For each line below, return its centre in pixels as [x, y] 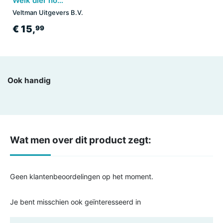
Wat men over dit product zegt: [81, 140]
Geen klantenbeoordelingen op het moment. [82, 177]
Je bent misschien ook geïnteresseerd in [75, 202]
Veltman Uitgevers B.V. [48, 13]
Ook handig [29, 81]
